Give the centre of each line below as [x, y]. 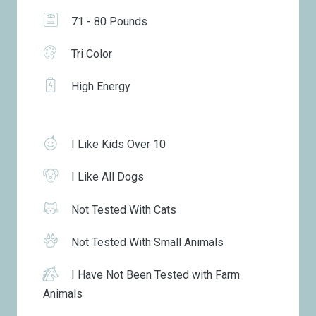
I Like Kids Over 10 [117, 145]
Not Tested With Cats [122, 209]
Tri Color [90, 54]
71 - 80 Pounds [108, 21]
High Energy [99, 87]
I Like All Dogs [106, 177]
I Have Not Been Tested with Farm [154, 274]
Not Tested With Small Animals [146, 242]
